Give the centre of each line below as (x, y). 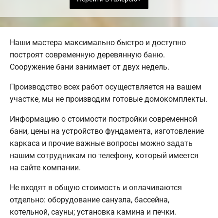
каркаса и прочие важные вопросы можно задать (101, 144)
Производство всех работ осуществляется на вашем (106, 87)
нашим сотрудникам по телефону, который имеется (104, 156)
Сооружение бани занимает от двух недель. (90, 67)
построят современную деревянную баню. (87, 55)
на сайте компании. (45, 168)
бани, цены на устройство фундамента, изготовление (107, 131)
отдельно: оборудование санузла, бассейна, (90, 200)
